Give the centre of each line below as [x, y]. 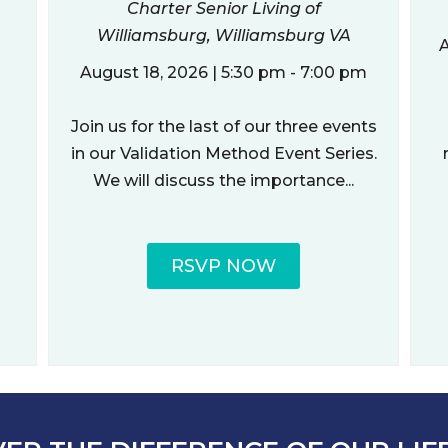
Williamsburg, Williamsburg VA [223, 35]
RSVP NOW [224, 265]
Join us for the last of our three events [223, 126]
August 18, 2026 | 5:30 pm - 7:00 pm [224, 72]
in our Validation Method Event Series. [223, 153]
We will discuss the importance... [224, 180]
